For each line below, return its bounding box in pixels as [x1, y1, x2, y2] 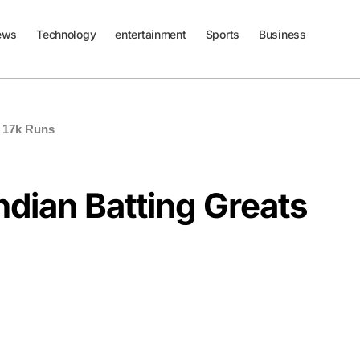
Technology [36, 27, 96, 41]
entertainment [115, 27, 186, 41]
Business [258, 27, 306, 41]
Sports [205, 27, 239, 41]
